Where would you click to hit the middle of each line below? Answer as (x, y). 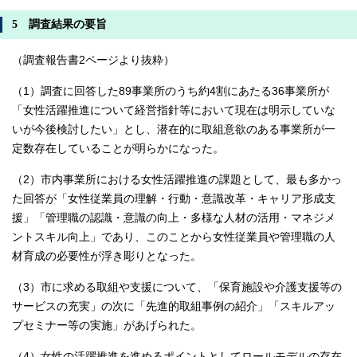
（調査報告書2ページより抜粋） (93, 60)
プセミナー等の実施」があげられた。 (107, 325)
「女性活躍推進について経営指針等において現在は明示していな (174, 110)
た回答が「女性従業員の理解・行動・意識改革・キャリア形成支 (174, 198)
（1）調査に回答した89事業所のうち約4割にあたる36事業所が (171, 91)
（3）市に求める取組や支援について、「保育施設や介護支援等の (177, 287)
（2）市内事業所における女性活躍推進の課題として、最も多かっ (177, 179)
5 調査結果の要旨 (59, 24)
